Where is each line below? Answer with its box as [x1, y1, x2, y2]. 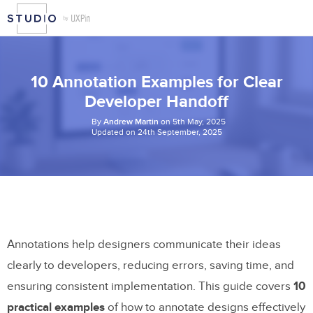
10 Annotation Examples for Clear [30, 72, 283, 92]
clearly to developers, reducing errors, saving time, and [7, 259, 294, 272]
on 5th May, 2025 [158, 117, 226, 126]
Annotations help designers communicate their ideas [7, 238, 281, 252]
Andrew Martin [103, 117, 159, 127]
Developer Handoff [85, 92, 228, 112]
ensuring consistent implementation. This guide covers [7, 279, 293, 293]
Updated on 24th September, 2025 [91, 127, 222, 137]
